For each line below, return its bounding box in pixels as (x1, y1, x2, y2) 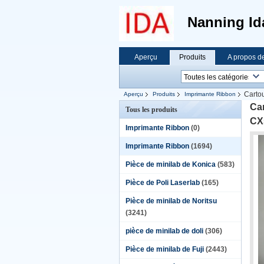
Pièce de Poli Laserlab (126, 179, 200, 187)
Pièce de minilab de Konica (126, 160, 216, 169)
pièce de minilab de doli (126, 227, 203, 235)
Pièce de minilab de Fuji (126, 245, 204, 253)
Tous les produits (126, 105, 177, 114)
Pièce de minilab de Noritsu (126, 197, 217, 205)
